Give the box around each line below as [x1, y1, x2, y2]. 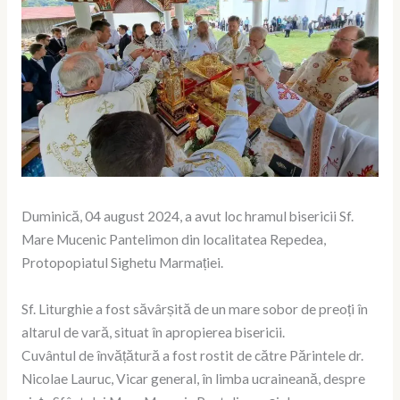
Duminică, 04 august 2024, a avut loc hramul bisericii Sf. [21, 208, 354, 225]
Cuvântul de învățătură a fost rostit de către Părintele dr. [21, 347, 363, 364]
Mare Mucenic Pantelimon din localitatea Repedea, [21, 231, 326, 248]
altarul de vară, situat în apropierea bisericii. [21, 324, 285, 341]
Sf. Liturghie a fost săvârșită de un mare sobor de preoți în [21, 301, 368, 318]
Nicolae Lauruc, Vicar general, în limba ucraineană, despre [21, 371, 365, 387]
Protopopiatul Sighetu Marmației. [21, 254, 223, 271]
